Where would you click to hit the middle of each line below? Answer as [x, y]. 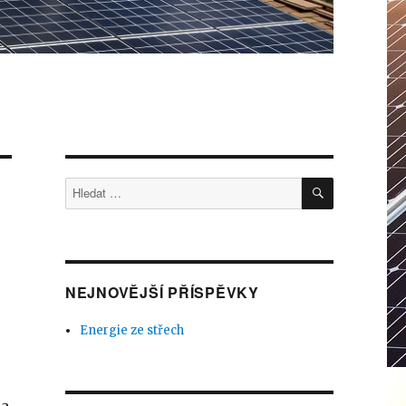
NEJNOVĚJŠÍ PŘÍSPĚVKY [162, 293]
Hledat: [86, 187]
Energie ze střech [132, 331]
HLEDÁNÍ [360, 183]
